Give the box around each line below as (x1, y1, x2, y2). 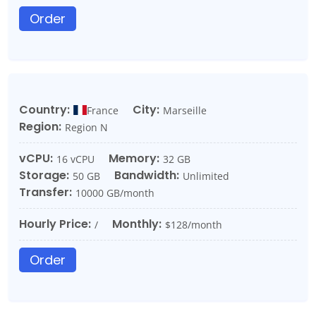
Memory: (109, 150, 159, 166)
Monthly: (112, 216, 162, 232)
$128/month (165, 217, 222, 231)
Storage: (19, 167, 69, 183)
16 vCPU (56, 152, 95, 166)
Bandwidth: (114, 167, 179, 183)
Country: (19, 102, 70, 118)
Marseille (162, 103, 207, 117)
